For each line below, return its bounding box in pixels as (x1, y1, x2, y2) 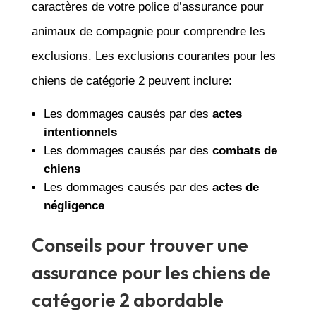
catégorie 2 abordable (31, 288, 224, 312)
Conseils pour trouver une (31, 233, 248, 257)
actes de (212, 180, 259, 194)
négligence (43, 198, 104, 212)
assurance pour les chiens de (31, 260, 271, 284)
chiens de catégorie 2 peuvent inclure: (31, 73, 232, 87)
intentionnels (43, 125, 117, 139)
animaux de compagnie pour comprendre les (31, 24, 265, 38)
